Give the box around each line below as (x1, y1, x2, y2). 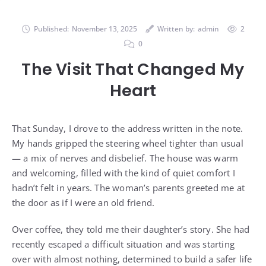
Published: (33, 23, 69, 34)
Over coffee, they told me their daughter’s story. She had (12, 223, 250, 235)
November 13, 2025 (71, 23, 137, 34)
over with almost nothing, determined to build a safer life (12, 252, 252, 265)
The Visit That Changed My (21, 58, 245, 80)
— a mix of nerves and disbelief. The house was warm (12, 151, 239, 164)
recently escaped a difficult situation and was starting (12, 237, 235, 250)
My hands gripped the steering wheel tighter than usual (12, 137, 243, 149)
